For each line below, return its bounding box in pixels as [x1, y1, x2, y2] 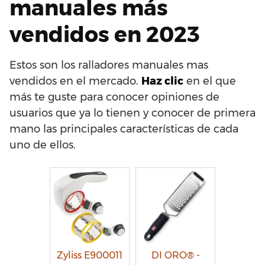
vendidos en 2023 [9, 21, 200, 47]
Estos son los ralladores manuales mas [9, 59, 208, 72]
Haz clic [141, 75, 183, 88]
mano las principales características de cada [9, 122, 238, 135]
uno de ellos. [9, 138, 76, 151]
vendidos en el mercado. [9, 75, 141, 88]
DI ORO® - [151, 250, 200, 261]
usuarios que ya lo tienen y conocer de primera [9, 106, 256, 119]
